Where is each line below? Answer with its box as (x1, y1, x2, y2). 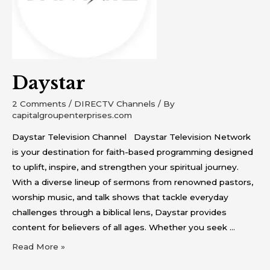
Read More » (12, 241, 65, 251)
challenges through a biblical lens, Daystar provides (12, 207, 227, 217)
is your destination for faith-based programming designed (12, 146, 253, 157)
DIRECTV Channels (74, 99, 155, 109)
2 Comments (12, 99, 66, 109)
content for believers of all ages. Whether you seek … (12, 222, 235, 232)
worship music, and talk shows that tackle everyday (12, 192, 228, 202)
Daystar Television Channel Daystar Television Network (12, 131, 251, 142)
